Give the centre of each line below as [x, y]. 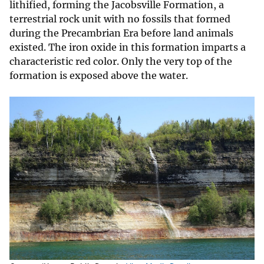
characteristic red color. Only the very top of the [121, 61]
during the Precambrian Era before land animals [121, 33]
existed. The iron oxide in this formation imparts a [128, 47]
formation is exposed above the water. [99, 75]
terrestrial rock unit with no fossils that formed [120, 19]
